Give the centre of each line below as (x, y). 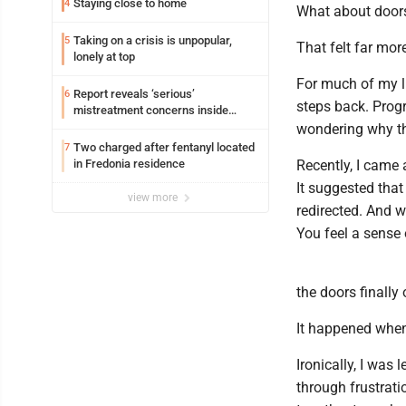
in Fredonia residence (129, 164)
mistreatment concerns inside (151, 111)
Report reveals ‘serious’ (134, 94)
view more (154, 198)
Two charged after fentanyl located (164, 148)
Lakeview (98, 127)
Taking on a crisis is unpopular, (153, 41)
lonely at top (104, 57)
